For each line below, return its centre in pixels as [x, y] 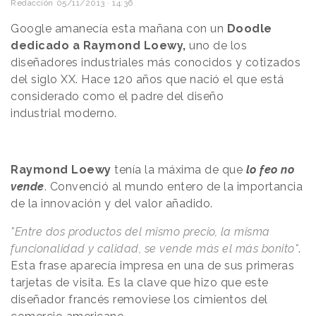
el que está [254, 79]
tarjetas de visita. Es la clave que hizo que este [140, 282]
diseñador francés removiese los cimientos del [139, 299]
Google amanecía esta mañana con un [117, 28]
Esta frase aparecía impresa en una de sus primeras [152, 265]
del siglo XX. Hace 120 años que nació [117, 79]
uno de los [216, 45]
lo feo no [270, 169]
